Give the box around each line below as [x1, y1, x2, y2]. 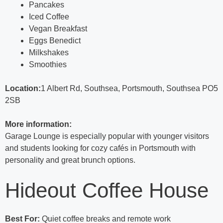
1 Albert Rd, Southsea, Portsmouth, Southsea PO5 [41, 84, 218, 93]
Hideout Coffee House [5, 179, 209, 203]
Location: [5, 84, 41, 93]
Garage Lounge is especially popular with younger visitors [5, 132, 209, 141]
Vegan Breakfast [29, 24, 87, 33]
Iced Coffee [29, 12, 69, 21]
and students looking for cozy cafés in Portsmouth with [5, 144, 196, 153]
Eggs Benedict [29, 36, 81, 45]
